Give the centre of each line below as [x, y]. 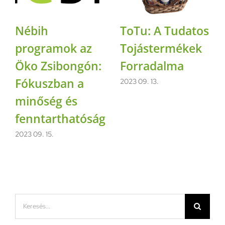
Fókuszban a [49, 83]
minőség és [46, 101]
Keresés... [30, 201]
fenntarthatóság [60, 118]
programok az [53, 48]
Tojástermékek [161, 48]
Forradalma [152, 66]
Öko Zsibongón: [58, 66]
